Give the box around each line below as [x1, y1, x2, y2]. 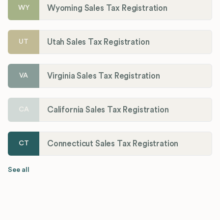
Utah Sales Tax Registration [47, 37, 150, 46]
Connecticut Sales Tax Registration [47, 139, 179, 148]
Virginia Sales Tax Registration [47, 71, 160, 80]
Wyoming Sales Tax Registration [47, 3, 167, 12]
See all [8, 166, 29, 173]
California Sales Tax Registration [47, 105, 169, 114]
